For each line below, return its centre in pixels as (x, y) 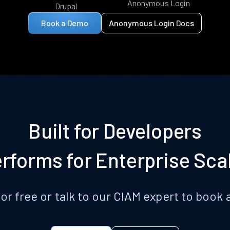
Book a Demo (65, 23)
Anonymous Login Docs (151, 23)
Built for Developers (115, 130)
